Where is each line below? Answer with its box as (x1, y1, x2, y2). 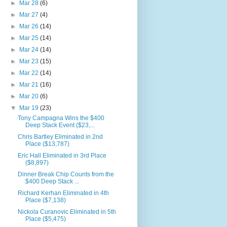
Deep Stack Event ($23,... (25, 122, 95, 129)
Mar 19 (19, 104, 40, 111)
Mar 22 (19, 69, 40, 77)
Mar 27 (19, 11, 40, 18)
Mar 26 (19, 23, 40, 30)
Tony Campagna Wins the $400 (18, 115, 105, 122)
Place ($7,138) (25, 197, 66, 204)
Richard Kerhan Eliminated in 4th (18, 190, 109, 197)
